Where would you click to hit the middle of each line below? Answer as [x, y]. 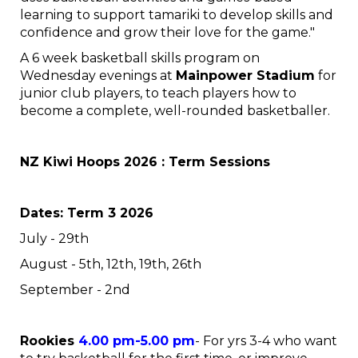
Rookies [49, 341]
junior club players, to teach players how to [158, 93]
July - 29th [54, 239]
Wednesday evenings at [98, 76]
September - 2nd [75, 290]
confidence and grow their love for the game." [167, 32]
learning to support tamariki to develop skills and [177, 15]
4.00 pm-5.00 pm [137, 341]
